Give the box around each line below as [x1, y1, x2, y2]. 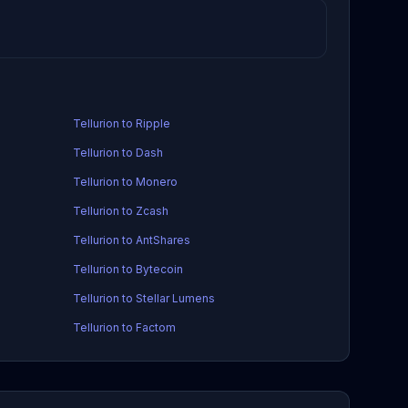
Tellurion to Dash [72, 146, 163, 159]
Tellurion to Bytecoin [72, 262, 183, 276]
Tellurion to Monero [72, 175, 178, 189]
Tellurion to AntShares [72, 233, 190, 247]
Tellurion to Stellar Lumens [72, 291, 215, 305]
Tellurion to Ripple [72, 117, 170, 130]
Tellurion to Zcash [72, 204, 168, 218]
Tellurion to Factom [72, 321, 176, 334]
